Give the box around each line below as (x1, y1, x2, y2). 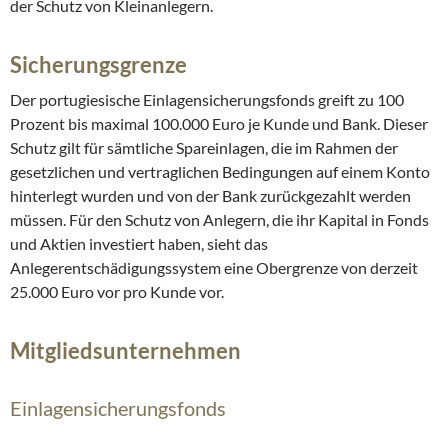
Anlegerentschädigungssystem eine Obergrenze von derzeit (10, 258, 418, 278)
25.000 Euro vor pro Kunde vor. (10, 282, 224, 302)
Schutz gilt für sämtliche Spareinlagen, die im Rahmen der (10, 138, 398, 158)
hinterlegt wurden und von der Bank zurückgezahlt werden (10, 186, 411, 206)
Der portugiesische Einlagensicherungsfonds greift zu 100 (10, 90, 404, 110)
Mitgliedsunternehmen (10, 337, 241, 365)
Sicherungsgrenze (10, 51, 187, 79)
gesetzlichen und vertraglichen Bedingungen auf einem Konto (10, 162, 430, 182)
